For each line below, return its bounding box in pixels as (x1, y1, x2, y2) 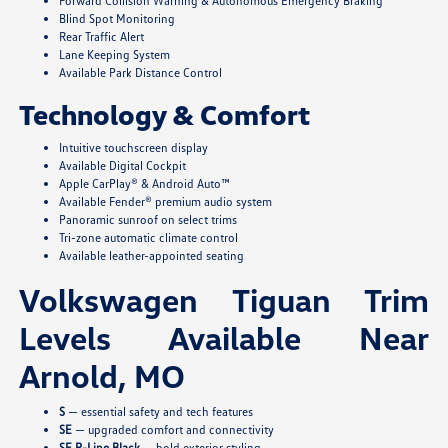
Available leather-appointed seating (59, 248, 245, 264)
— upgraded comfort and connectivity (72, 422, 275, 438)
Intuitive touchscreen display (59, 140, 209, 156)
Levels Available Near (19, 318, 429, 358)
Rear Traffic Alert (59, 29, 145, 45)
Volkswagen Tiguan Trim (19, 280, 429, 320)
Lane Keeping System (59, 47, 171, 63)
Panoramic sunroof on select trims (59, 212, 238, 228)
